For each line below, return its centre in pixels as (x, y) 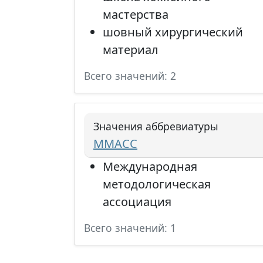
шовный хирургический (173, 32)
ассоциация (137, 202)
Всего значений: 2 (130, 76)
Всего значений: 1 (130, 228)
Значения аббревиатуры (156, 126)
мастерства (136, 14)
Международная (150, 166)
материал (131, 50)
